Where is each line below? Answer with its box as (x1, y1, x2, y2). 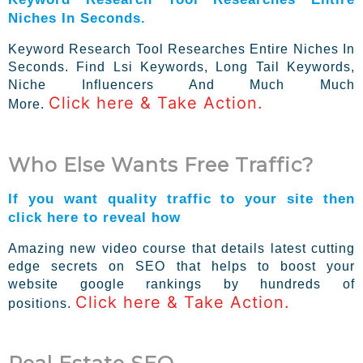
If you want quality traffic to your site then (8, 190, 355, 207)
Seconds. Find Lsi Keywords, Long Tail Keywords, (8, 59, 355, 74)
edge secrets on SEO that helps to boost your (8, 258, 355, 273)
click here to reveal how (8, 208, 181, 225)
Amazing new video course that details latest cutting (8, 241, 355, 255)
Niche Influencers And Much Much (8, 77, 355, 92)
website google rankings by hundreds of (8, 276, 355, 291)
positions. (8, 296, 75, 310)
